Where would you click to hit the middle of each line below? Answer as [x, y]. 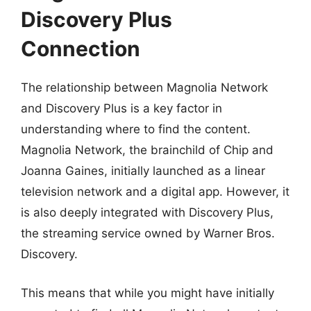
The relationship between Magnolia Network [144, 87]
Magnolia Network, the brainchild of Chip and [147, 150]
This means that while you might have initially [148, 293]
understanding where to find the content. [136, 129]
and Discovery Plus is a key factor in [121, 108]
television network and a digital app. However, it [155, 192]
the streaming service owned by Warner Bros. [148, 233]
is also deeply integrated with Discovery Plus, [147, 212]
